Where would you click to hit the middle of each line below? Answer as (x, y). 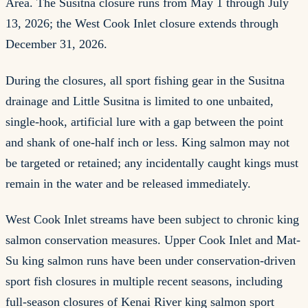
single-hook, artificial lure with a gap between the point (144, 121)
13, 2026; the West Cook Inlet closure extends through (142, 24)
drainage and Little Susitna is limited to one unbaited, (140, 101)
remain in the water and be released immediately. (128, 183)
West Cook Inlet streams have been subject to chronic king (152, 220)
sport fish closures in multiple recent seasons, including (144, 282)
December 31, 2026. (56, 44)
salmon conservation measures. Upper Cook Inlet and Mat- (153, 240)
